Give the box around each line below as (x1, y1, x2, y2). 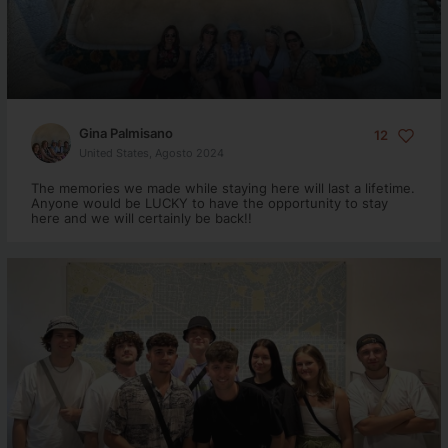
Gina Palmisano (78, 124, 173, 141)
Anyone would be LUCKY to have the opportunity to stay (30, 195, 388, 211)
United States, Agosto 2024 (78, 145, 224, 160)
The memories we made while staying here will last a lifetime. (30, 180, 415, 196)
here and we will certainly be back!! (30, 210, 252, 226)
